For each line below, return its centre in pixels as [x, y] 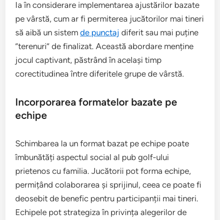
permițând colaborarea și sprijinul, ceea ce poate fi [109, 185]
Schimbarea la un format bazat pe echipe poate [102, 143]
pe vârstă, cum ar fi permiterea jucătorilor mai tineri [110, 19]
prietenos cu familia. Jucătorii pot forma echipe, [103, 171]
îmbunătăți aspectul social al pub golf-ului [92, 157]
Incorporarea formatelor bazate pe [96, 102]
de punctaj [100, 32]
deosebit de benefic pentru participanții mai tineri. [107, 198]
